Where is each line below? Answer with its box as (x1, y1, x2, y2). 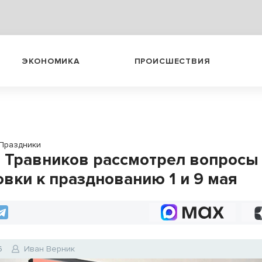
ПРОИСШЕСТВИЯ (134, 56, 211, 66)
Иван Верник (24, 244, 75, 254)
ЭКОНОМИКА (22, 56, 80, 66)
